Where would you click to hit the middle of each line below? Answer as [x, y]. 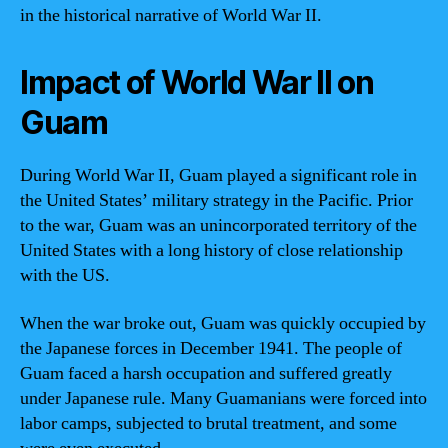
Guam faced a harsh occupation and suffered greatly [206, 373]
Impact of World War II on [197, 82]
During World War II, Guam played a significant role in [218, 175]
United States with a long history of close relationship [211, 250]
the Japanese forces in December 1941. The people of [211, 348]
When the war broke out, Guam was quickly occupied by [223, 323]
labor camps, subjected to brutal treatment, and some [208, 423]
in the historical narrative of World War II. [171, 15]
